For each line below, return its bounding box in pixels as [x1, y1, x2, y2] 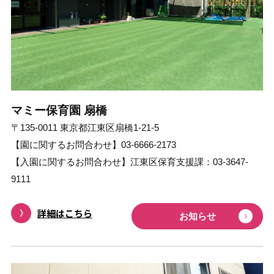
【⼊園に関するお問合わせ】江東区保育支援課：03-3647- [10, 157, 248, 168]
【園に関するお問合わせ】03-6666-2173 [10, 139, 176, 150]
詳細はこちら [37, 206, 92, 220]
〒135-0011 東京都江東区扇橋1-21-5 [10, 122, 159, 133]
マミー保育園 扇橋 [10, 103, 107, 117]
